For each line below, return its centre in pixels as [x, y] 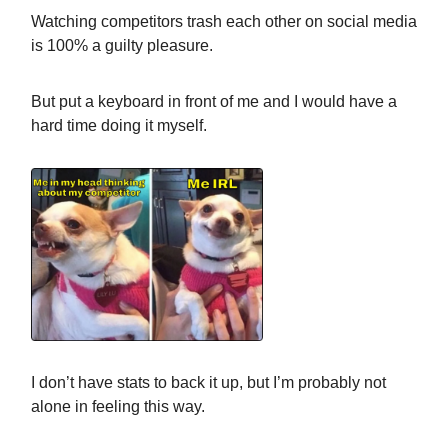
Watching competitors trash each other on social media [224, 21]
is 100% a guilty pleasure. [122, 45]
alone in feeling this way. [118, 406]
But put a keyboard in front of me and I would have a [214, 101]
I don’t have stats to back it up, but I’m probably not [208, 382]
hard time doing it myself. [119, 125]
